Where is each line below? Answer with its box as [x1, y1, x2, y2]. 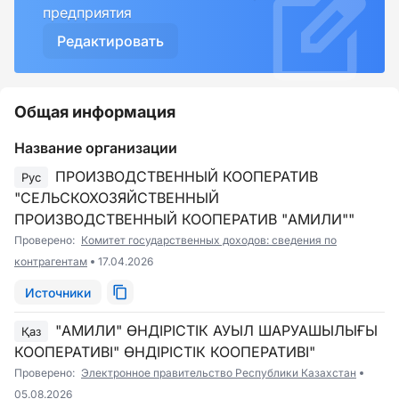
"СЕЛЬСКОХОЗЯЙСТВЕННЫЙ [14, 189, 219, 207]
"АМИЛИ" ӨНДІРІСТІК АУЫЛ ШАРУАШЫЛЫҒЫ [55, 322, 378, 339]
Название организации [14, 139, 177, 157]
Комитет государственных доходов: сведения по [81, 233, 337, 247]
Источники [25, 284, 91, 300]
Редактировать [57, 32, 164, 50]
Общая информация [14, 102, 175, 121]
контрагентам [14, 255, 87, 268]
